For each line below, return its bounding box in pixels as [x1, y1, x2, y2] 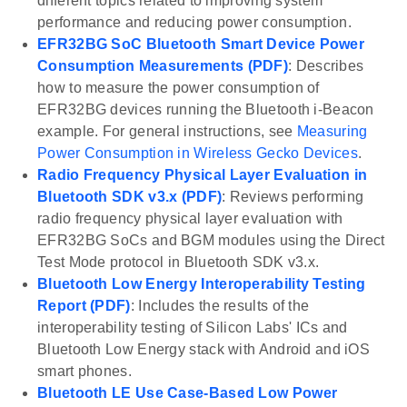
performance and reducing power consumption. [37, 15, 352, 31]
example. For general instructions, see [37, 124, 297, 140]
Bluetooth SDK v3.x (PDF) [37, 189, 223, 205]
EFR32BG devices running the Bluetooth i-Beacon [37, 102, 374, 118]
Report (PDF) [37, 298, 131, 314]
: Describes [288, 58, 364, 74]
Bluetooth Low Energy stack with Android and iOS [37, 342, 371, 358]
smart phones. [37, 363, 132, 380]
